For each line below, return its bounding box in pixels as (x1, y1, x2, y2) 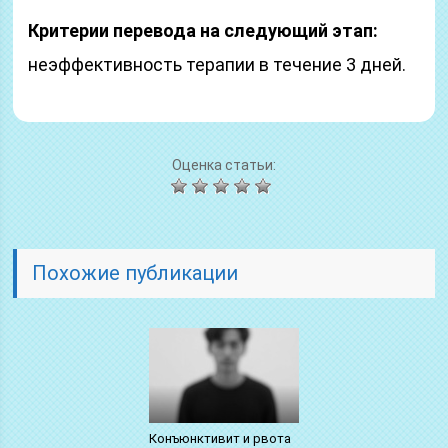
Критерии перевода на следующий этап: (28, 20, 379, 41)
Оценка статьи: (171, 157, 276, 173)
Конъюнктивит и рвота (148, 430, 291, 446)
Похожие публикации (32, 260, 239, 285)
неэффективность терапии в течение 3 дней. (28, 54, 407, 75)
